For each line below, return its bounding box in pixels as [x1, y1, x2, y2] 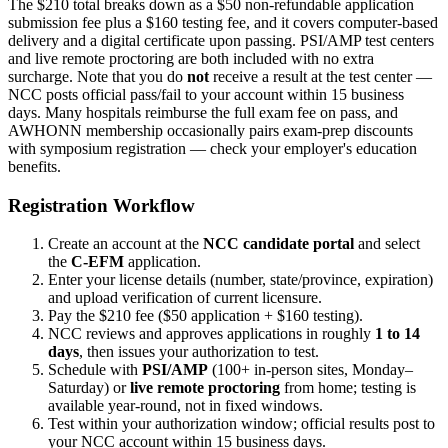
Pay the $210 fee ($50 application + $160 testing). [48, 307, 363, 325]
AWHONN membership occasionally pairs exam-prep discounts [8, 121, 413, 139]
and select [354, 235, 420, 253]
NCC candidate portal [203, 235, 354, 253]
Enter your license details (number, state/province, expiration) [48, 271, 433, 289]
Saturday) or [48, 379, 130, 397]
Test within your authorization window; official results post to [48, 415, 435, 433]
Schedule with [48, 361, 142, 379]
